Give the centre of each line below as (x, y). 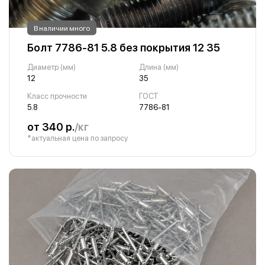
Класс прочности (57, 96)
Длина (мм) (159, 67)
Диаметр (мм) (51, 67)
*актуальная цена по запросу (77, 138)
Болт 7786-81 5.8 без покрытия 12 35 (124, 48)
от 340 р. (51, 127)
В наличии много (62, 28)
